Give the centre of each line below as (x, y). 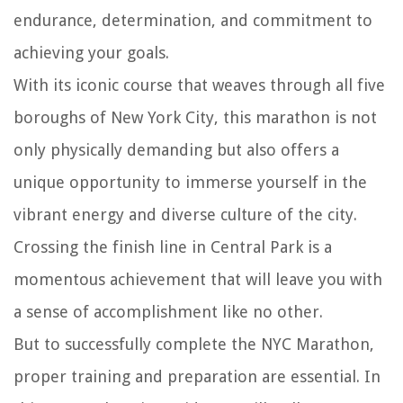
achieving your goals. (91, 53)
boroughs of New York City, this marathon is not (195, 118)
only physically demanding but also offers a (176, 150)
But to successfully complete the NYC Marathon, (194, 345)
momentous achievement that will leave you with (198, 280)
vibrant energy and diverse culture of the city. (185, 215)
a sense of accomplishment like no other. (168, 312)
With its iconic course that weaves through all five (199, 85)
